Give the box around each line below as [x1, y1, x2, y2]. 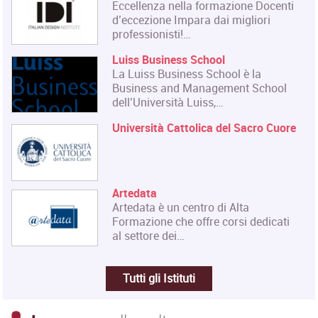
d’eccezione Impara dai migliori [112, 11, 271, 28]
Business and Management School [112, 79, 287, 96]
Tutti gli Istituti [123, 270, 195, 287]
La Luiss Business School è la [112, 65, 262, 82]
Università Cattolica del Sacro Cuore [112, 119, 297, 136]
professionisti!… [112, 26, 192, 42]
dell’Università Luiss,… [112, 94, 224, 110]
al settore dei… [112, 227, 185, 243]
